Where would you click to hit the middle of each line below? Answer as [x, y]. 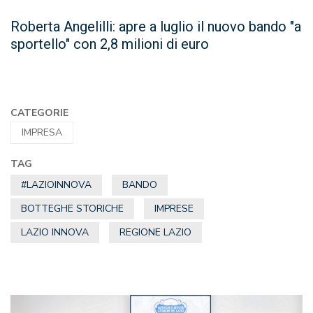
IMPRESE [174, 208]
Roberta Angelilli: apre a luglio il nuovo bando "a [156, 27]
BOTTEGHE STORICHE [72, 208]
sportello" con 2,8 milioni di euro [110, 44]
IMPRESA [42, 133]
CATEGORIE [39, 113]
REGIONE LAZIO [155, 232]
